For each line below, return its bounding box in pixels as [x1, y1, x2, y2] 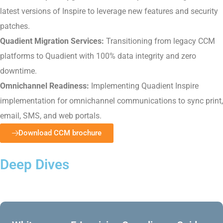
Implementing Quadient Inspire [89, 81, 199, 91]
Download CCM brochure [18, 128, 102, 137]
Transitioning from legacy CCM [104, 36, 215, 46]
